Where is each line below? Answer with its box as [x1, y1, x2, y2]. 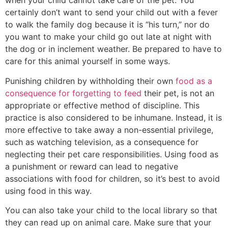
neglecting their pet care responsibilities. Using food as [5, 149, 218, 159]
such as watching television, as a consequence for [5, 136, 198, 147]
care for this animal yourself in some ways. [5, 56, 170, 67]
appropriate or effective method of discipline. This [5, 100, 199, 110]
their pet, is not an [141, 88, 214, 98]
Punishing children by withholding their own [5, 75, 176, 86]
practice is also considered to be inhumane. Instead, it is [5, 112, 222, 123]
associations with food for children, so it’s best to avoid [5, 173, 220, 184]
